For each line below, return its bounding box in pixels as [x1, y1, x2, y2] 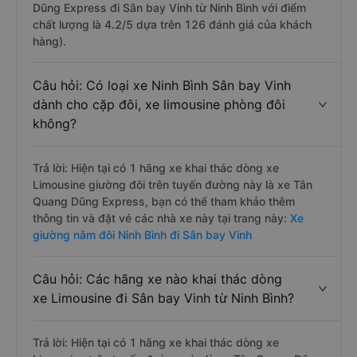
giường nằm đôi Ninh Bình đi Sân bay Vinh [33, 228, 252, 241]
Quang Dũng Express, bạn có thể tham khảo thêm [33, 194, 295, 208]
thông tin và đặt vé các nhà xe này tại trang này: [33, 211, 290, 225]
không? [33, 116, 76, 131]
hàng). [33, 34, 66, 48]
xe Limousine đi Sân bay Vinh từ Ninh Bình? [33, 290, 294, 306]
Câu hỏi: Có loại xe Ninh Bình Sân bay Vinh [33, 77, 291, 93]
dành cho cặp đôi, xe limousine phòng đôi [33, 96, 285, 112]
